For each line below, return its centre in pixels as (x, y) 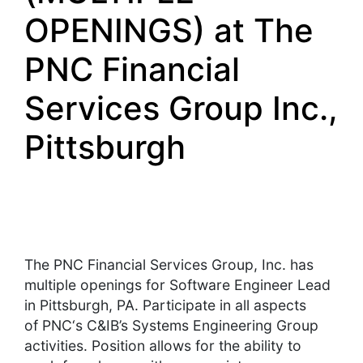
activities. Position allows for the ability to (163, 346)
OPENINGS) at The (169, 31)
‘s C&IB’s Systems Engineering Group (195, 326)
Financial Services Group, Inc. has (199, 265)
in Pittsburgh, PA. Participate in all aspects (165, 305)
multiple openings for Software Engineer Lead (177, 285)
